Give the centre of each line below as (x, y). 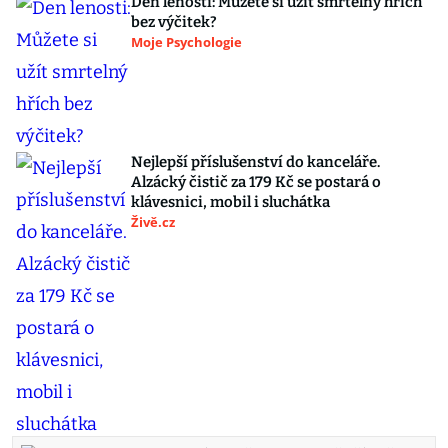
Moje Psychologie (186, 42)
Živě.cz (153, 222)
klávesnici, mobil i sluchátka (230, 202)
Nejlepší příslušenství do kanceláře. (255, 162)
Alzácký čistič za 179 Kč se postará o (256, 182)
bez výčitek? (174, 22)
